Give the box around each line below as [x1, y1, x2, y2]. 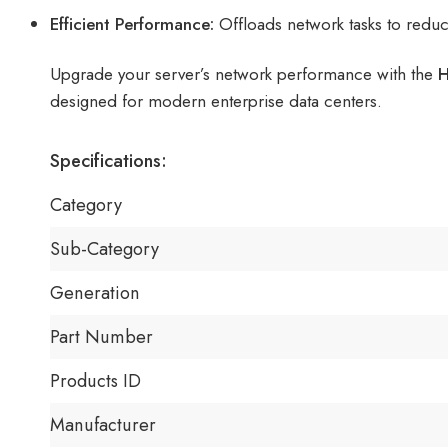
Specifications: [50, 147, 167, 174]
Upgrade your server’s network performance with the [50, 62, 438, 87]
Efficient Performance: [50, 11, 214, 36]
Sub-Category [50, 235, 159, 262]
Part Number [50, 323, 153, 350]
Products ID [50, 367, 141, 394]
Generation [50, 279, 140, 306]
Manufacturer [50, 411, 156, 438]
